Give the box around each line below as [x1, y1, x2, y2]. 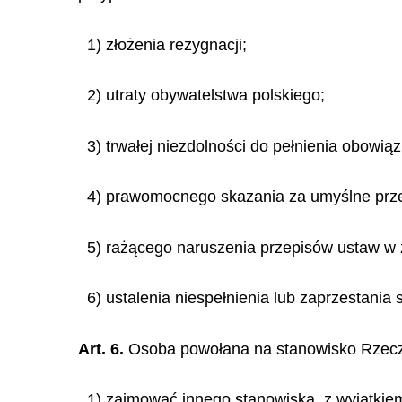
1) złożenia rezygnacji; [87, 35, 247, 54]
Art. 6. [78, 339, 124, 358]
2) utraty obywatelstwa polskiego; [87, 86, 325, 104]
